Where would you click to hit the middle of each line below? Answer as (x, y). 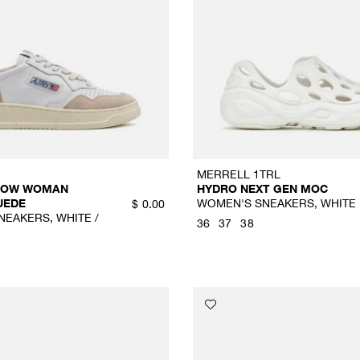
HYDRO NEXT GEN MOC (262, 189)
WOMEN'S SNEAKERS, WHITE (276, 203)
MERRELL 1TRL (238, 174)
